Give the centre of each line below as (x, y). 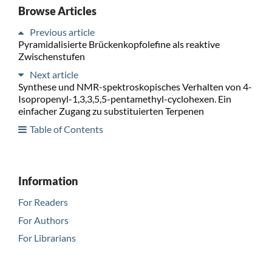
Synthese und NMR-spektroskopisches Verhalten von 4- (135, 86)
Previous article (62, 32)
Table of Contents (66, 129)
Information (48, 181)
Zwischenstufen (51, 56)
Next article (54, 74)
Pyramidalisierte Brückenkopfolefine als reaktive (119, 44)
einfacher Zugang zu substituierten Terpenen (111, 110)
